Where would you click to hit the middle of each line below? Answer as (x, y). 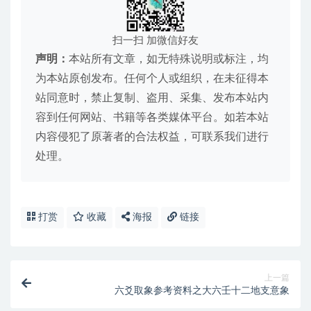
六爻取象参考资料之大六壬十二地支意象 (202, 291)
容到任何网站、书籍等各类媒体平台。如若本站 (152, 117)
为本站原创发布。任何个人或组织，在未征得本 (152, 78)
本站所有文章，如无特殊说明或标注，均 (169, 59)
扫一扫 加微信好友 (155, 40)
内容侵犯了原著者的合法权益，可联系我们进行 (152, 136)
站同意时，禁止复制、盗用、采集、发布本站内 (152, 98)
